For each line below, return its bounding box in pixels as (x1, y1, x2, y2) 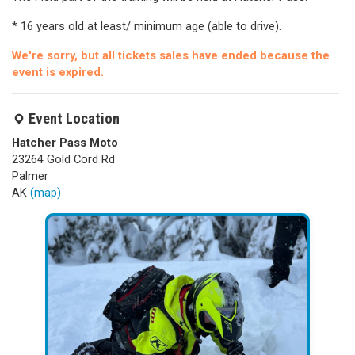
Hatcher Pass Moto (12, 135, 118, 150)
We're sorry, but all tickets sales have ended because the (12, 48, 330, 63)
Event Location (29, 110, 120, 128)
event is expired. (12, 64, 104, 79)
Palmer (12, 168, 48, 183)
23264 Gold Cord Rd (12, 151, 115, 166)
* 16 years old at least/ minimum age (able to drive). (12, 18, 281, 33)
